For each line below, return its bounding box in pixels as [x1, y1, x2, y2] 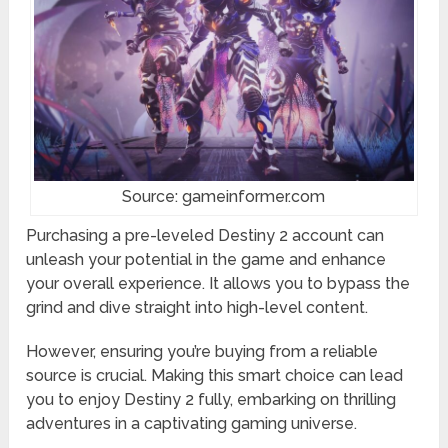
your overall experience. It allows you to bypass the [26, 274, 411, 294]
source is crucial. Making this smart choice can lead [26, 366, 404, 386]
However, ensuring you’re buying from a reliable [26, 342, 379, 362]
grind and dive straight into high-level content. [26, 298, 369, 318]
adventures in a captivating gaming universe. [26, 414, 358, 434]
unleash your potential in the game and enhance [26, 250, 387, 270]
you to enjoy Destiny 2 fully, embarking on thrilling [26, 390, 397, 410]
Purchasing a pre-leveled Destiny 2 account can [26, 226, 385, 246]
